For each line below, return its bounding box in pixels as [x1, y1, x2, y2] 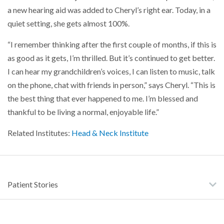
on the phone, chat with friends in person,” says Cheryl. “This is [7, 79, 215, 90]
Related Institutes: [7, 127, 71, 138]
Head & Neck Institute [71, 127, 148, 138]
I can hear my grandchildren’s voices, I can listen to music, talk [7, 66, 215, 76]
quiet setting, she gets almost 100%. [7, 18, 129, 28]
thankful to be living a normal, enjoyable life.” [7, 106, 159, 117]
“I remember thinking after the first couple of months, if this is [7, 39, 216, 49]
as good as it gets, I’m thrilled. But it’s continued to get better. [7, 52, 215, 63]
